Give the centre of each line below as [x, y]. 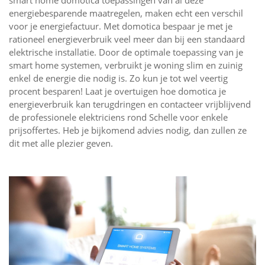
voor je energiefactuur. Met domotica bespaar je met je [121, 26]
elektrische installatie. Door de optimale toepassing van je [126, 52]
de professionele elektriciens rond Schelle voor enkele [118, 117]
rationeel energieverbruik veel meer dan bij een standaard [127, 39]
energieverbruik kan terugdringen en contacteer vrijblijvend [130, 104]
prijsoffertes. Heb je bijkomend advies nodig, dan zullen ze [128, 130]
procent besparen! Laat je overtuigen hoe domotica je [117, 91]
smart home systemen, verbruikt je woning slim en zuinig [126, 65]
